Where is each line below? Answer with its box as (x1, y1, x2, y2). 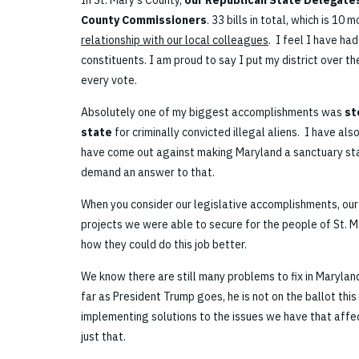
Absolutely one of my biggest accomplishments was (81, 105, 345, 120)
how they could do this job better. (81, 237, 247, 252)
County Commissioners (81, 13, 207, 28)
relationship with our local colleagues (81, 33, 268, 48)
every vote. (81, 73, 137, 88)
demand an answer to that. (81, 165, 215, 180)
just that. (81, 329, 126, 345)
